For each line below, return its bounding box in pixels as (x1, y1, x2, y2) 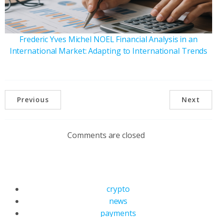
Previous (17, 94, 49, 104)
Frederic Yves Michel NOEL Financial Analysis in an (19, 33, 198, 45)
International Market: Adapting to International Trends (9, 45, 208, 56)
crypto (107, 183, 130, 194)
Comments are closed (67, 129, 145, 140)
